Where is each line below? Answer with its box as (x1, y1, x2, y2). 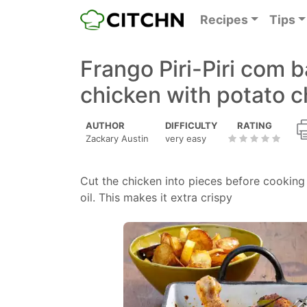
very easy (165, 133, 206, 144)
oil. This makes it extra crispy (80, 191, 232, 204)
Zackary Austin (86, 133, 149, 144)
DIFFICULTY (165, 120, 217, 131)
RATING (236, 120, 272, 131)
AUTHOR (86, 120, 125, 131)
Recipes (199, 12, 248, 27)
